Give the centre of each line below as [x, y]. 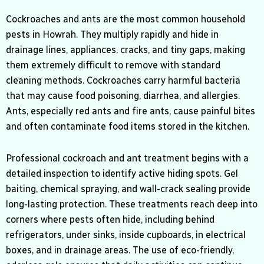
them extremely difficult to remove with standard [113, 65]
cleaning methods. [45, 81]
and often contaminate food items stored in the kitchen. [128, 127]
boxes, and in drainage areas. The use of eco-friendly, [120, 250]
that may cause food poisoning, [73, 96]
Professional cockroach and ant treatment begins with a [127, 159]
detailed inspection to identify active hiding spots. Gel [122, 174]
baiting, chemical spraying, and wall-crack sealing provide [128, 189]
